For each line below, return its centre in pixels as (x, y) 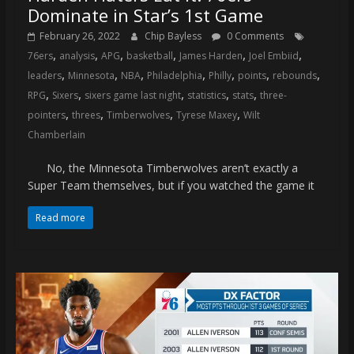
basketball (149, 55)
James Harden (211, 55)
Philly (220, 75)
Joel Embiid (273, 55)
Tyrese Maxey (206, 115)
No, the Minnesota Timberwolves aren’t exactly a (162, 168)
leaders (44, 75)
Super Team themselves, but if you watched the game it (171, 185)
